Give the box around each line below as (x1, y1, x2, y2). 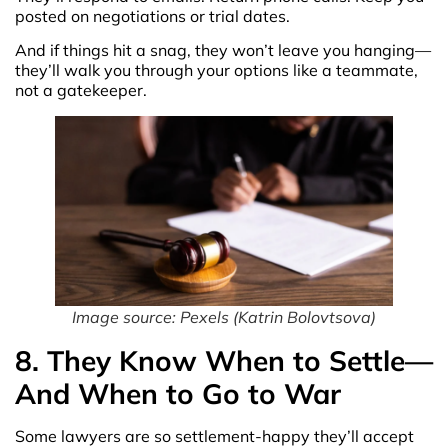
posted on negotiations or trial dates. (15, 5, 290, 26)
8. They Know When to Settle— (15, 343, 433, 379)
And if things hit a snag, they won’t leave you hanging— (15, 40, 431, 61)
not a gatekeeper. (15, 80, 147, 101)
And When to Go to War (15, 376, 341, 412)
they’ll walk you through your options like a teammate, (15, 60, 418, 81)
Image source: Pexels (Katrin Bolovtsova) (72, 307, 376, 328)
